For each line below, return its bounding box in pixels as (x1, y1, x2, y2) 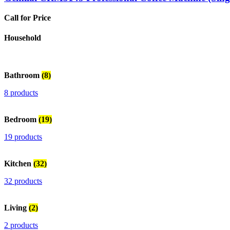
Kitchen (4, 159, 33, 168)
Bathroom (4, 71, 42, 80)
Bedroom (4, 115, 39, 124)
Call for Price (4, 13, 51, 22)
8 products (4, 88, 38, 98)
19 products (4, 132, 42, 142)
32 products (4, 177, 42, 186)
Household (4, 33, 41, 43)
